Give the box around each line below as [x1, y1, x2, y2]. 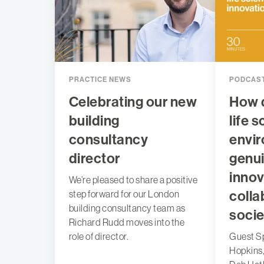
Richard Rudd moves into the [68, 216, 185, 227]
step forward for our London [68, 188, 180, 199]
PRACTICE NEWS [68, 75, 131, 84]
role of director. [68, 230, 129, 242]
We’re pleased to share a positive [68, 174, 198, 185]
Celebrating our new [68, 93, 197, 110]
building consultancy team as [68, 202, 186, 213]
